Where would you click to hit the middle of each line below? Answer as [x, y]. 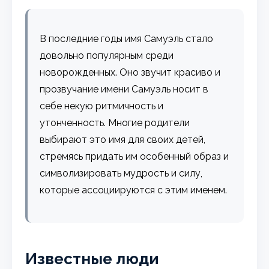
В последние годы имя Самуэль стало [127, 38]
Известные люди [92, 258]
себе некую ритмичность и [102, 106]
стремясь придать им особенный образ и [134, 156]
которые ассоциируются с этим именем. [134, 190]
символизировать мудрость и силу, [121, 173]
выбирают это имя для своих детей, [123, 139]
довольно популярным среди [107, 55]
